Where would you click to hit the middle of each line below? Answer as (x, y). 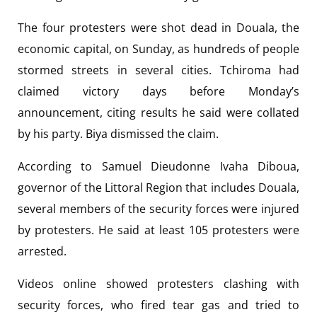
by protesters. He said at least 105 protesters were (158, 230)
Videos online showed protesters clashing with (158, 283)
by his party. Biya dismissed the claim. (118, 133)
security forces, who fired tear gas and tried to (158, 305)
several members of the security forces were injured (158, 208)
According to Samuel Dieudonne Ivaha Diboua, (158, 166)
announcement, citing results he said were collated (158, 112)
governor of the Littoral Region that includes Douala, (158, 187)
